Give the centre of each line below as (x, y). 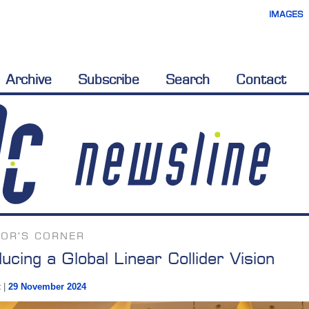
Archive (29, 79)
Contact (261, 79)
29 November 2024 (47, 287)
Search (188, 79)
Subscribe (109, 79)
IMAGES (287, 14)
